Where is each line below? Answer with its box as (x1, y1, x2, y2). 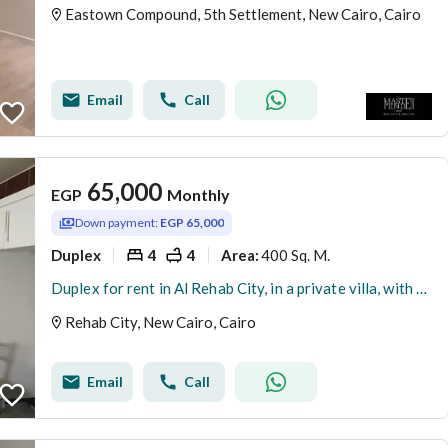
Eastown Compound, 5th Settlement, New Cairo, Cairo (65, 5, 421, 23)
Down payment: (75, 215, 160, 230)
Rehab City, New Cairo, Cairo (65, 313, 256, 331)
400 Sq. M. (261, 245, 330, 264)
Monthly (167, 185, 230, 204)
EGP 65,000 (160, 215, 224, 230)
